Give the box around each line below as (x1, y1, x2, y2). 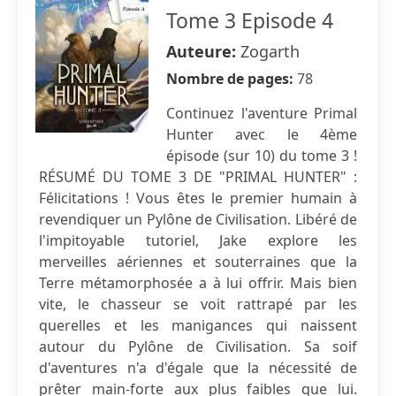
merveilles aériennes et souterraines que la (39, 252, 357, 271)
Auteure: (166, 41, 240, 62)
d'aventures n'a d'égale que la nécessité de (39, 358, 357, 377)
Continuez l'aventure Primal (166, 103, 357, 123)
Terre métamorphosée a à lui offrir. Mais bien (39, 273, 357, 293)
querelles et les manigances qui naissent (39, 316, 357, 335)
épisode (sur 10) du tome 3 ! (166, 146, 357, 165)
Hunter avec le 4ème (166, 125, 357, 144)
